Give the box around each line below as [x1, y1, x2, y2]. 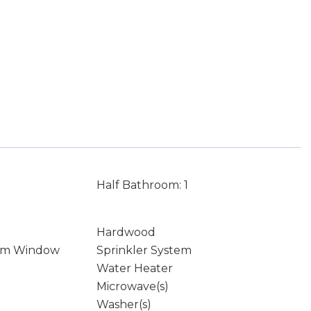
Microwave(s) [96, 280, 169, 293]
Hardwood [96, 226, 155, 239]
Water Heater [96, 262, 173, 275]
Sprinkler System [96, 244, 192, 257]
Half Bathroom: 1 [96, 178, 188, 192]
